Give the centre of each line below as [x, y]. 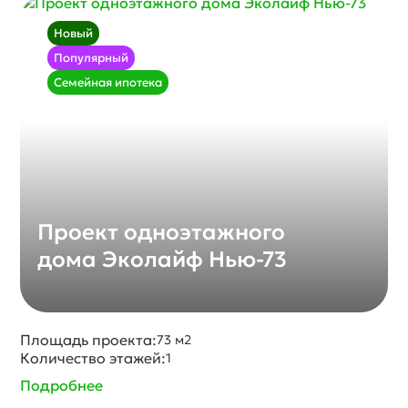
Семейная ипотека [108, 82]
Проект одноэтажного [162, 232]
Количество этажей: [93, 358]
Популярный [92, 58]
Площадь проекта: [89, 340]
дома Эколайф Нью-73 [163, 260]
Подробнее [62, 385]
